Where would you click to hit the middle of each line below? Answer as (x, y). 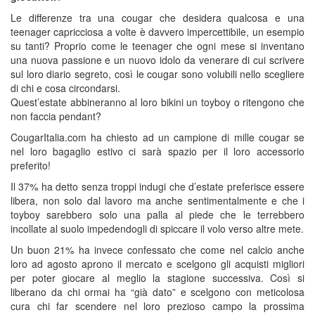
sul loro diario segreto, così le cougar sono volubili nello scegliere (157, 74)
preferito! (31, 165)
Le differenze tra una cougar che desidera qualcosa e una (157, 18)
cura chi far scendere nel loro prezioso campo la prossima (157, 306)
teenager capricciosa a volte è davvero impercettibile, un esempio (157, 32)
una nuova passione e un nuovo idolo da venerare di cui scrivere (157, 60)
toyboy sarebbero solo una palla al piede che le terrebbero (157, 214)
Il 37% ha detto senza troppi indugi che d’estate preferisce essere (157, 186)
